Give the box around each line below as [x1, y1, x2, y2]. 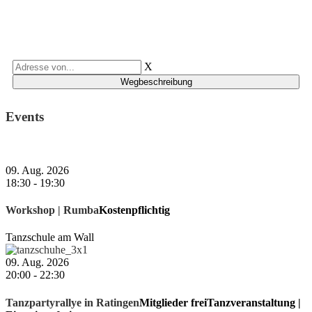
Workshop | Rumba [6, 204, 99, 217]
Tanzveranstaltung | [207, 296, 301, 309]
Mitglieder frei [139, 296, 207, 309]
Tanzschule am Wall [6, 231, 94, 244]
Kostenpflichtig [99, 204, 170, 217]
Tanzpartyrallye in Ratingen [6, 296, 139, 309]
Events [6, 109, 44, 125]
